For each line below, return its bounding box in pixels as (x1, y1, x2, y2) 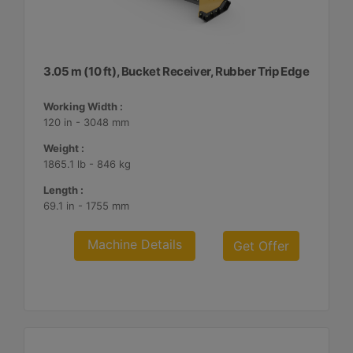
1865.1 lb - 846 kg (43, 158, 132, 170)
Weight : (43, 142, 85, 154)
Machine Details (87, 236, 183, 252)
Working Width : (43, 100, 124, 113)
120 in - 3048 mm (43, 116, 130, 128)
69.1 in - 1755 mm (43, 199, 130, 212)
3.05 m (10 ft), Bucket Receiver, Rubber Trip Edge (43, 64, 310, 79)
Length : (43, 184, 84, 196)
